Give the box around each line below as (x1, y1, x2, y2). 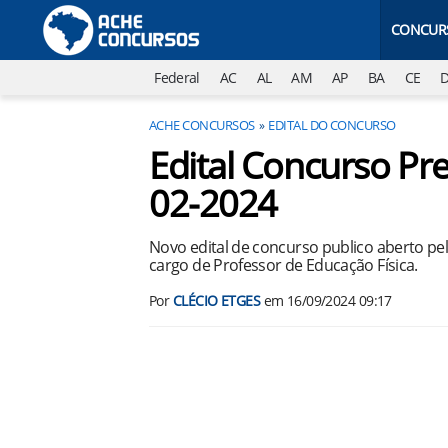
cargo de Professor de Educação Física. (149, 254, 418, 276)
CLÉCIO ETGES (172, 291, 261, 310)
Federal (154, 68, 200, 87)
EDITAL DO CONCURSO (268, 116, 396, 134)
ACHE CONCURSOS (149, 116, 255, 134)
